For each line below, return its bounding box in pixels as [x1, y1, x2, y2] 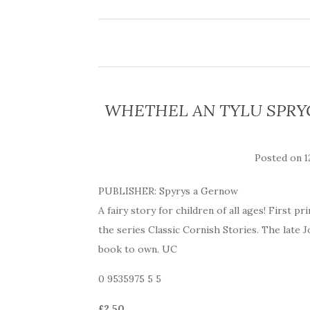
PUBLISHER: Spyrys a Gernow [98, 184, 238, 197]
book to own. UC [98, 242, 177, 255]
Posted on [255, 151, 305, 164]
